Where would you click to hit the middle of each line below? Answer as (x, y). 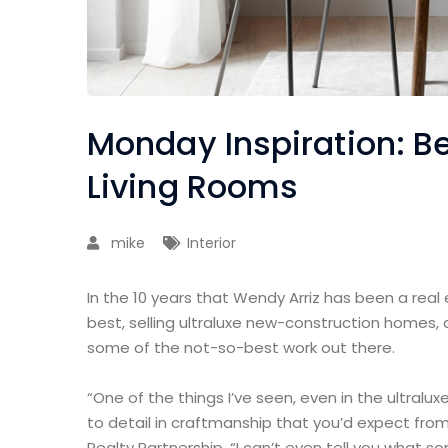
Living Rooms (193, 187)
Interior (211, 243)
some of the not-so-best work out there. (241, 348)
